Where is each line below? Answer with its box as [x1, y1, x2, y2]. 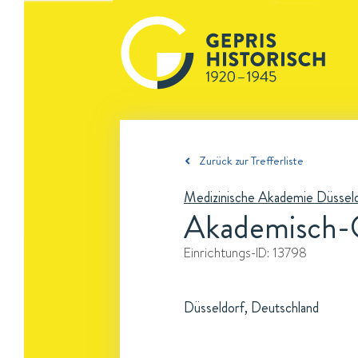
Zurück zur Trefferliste [199, 152, 304, 169]
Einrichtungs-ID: [184, 245, 272, 261]
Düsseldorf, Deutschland [184, 297, 319, 318]
